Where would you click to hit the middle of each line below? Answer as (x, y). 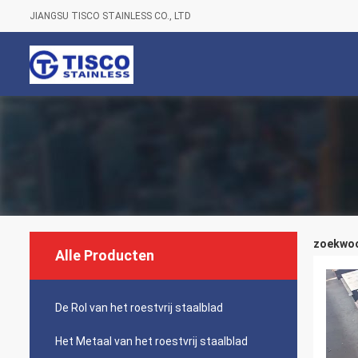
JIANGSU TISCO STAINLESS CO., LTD (110, 16)
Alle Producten (105, 255)
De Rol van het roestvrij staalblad (139, 308)
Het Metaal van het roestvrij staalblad (151, 341)
